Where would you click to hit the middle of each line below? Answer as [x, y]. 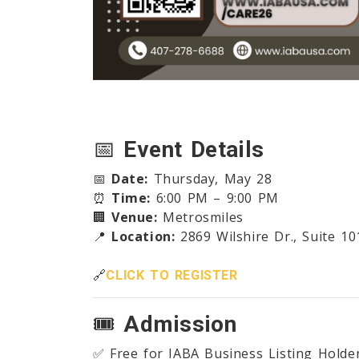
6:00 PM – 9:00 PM [215, 198]
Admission [180, 325]
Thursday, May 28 [210, 179]
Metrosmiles [200, 218]
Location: [143, 237]
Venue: [135, 218]
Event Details [194, 150]
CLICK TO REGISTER [172, 276]
